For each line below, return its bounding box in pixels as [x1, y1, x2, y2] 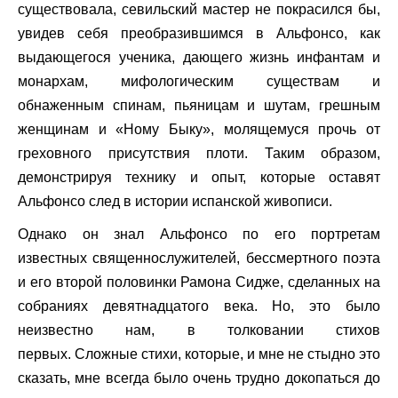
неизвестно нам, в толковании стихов [18, 322, 380, 338]
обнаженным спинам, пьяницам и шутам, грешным [18, 97, 380, 113]
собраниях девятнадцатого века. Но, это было [18, 298, 380, 314]
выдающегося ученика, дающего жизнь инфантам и [18, 49, 380, 65]
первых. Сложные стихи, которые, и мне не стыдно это [18, 346, 380, 362]
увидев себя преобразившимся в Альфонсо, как [18, 25, 380, 41]
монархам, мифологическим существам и [18, 73, 380, 89]
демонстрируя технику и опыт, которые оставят [18, 169, 380, 185]
